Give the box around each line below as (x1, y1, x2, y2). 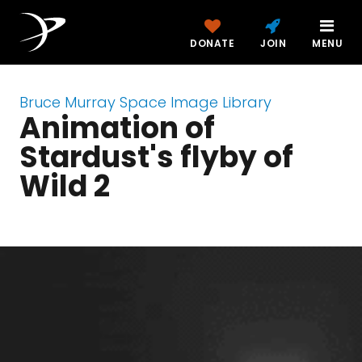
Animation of (19, 107, 215, 149)
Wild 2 (19, 166, 110, 207)
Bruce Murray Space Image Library (19, 92, 271, 112)
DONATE (190, 36, 234, 50)
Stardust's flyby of (19, 137, 293, 178)
